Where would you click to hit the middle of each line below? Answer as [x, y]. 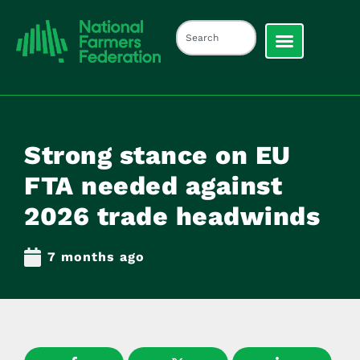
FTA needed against [153, 185]
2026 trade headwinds [172, 216]
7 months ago [96, 256]
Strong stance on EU [157, 155]
